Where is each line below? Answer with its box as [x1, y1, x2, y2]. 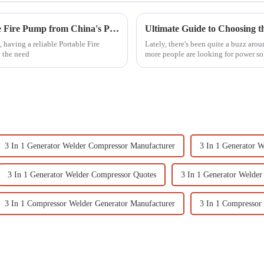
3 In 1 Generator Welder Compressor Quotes [8, 170, 156, 179]
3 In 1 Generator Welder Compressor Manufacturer [5, 141, 175, 150]
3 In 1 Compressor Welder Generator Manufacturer [5, 199, 175, 208]
